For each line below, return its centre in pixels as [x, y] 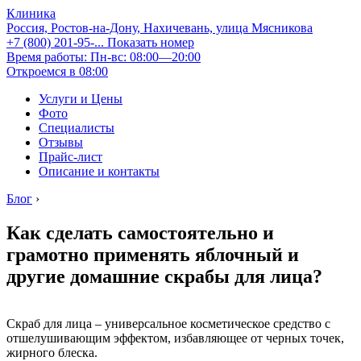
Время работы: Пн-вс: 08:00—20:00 [104, 57]
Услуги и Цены [81, 99]
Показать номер [151, 42]
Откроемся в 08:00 [57, 71]
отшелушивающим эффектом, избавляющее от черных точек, [175, 338]
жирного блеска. [52, 352]
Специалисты [77, 128]
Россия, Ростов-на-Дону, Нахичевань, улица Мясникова [160, 28]
